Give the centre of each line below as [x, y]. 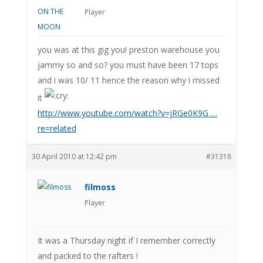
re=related [57, 128]
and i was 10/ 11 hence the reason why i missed [128, 80]
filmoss [100, 187]
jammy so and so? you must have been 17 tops [128, 65]
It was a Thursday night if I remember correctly [126, 240]
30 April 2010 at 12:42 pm [74, 156]
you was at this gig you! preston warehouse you [128, 49]
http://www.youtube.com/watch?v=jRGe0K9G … [127, 113]
